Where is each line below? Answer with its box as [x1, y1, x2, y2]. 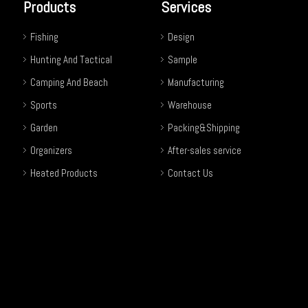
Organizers [30, 143, 72, 157]
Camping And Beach [30, 75, 108, 89]
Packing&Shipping [168, 120, 240, 134]
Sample [168, 52, 197, 66]
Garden [30, 120, 58, 134]
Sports [30, 98, 57, 111]
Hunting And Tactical [30, 52, 112, 66]
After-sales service [168, 143, 241, 157]
